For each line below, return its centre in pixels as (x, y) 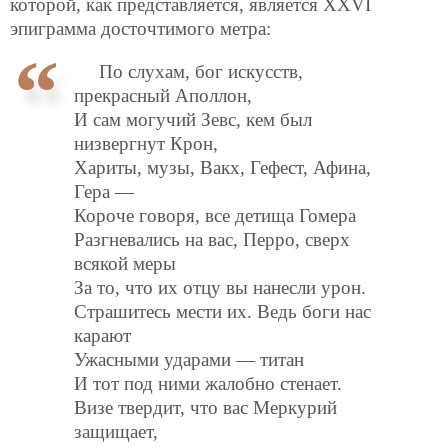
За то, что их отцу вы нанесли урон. (220, 288)
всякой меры (125, 264)
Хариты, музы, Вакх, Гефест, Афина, (223, 168)
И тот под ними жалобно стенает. (208, 384)
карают (103, 336)
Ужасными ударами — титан (189, 360)
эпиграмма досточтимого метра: (140, 29)
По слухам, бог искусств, (201, 72)
